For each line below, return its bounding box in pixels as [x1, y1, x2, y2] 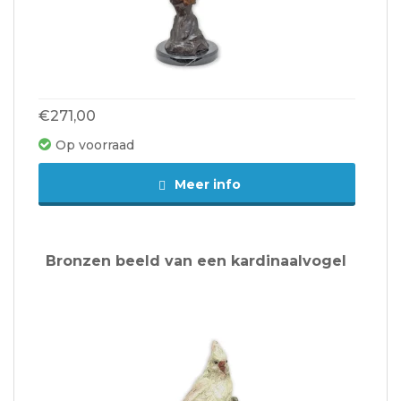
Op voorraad [55, 137, 134, 154]
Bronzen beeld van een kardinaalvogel [46, 252, 346, 270]
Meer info [171, 176, 241, 193]
